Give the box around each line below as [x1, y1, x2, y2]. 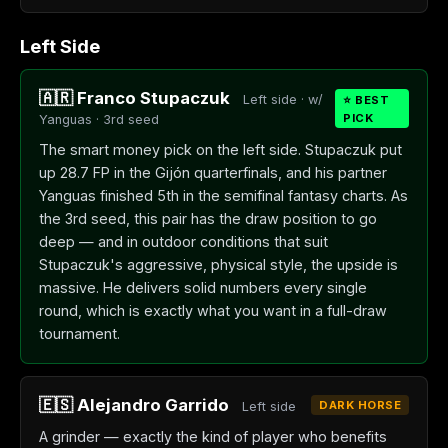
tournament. [39, 325, 120, 342]
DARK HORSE [319, 398, 401, 412]
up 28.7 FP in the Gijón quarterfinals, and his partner [39, 164, 387, 181]
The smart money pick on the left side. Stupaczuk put [39, 141, 402, 158]
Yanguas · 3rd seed [39, 112, 159, 127]
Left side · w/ [243, 92, 323, 107]
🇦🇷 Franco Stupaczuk [39, 88, 230, 108]
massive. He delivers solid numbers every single [39, 279, 367, 296]
